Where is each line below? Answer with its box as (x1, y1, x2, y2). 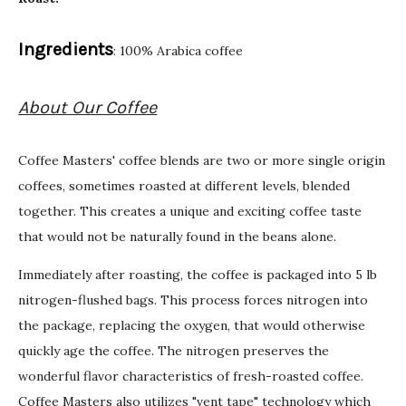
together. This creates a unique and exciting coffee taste (18, 203, 362, 220)
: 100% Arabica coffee (113, 43, 244, 60)
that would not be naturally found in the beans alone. (18, 228, 341, 246)
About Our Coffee (18, 97, 158, 119)
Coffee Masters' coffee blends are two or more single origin (18, 152, 386, 169)
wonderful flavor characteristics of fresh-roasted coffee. (18, 368, 364, 385)
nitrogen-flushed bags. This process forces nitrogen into (18, 292, 369, 309)
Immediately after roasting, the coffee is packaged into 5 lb (18, 266, 378, 284)
